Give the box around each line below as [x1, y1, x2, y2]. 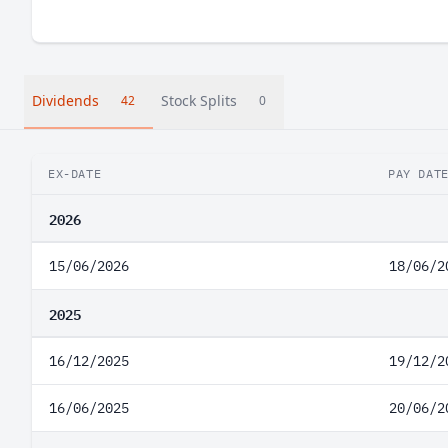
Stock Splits [161, 91, 237, 110]
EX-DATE [48, 166, 102, 181]
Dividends [32, 91, 99, 110]
